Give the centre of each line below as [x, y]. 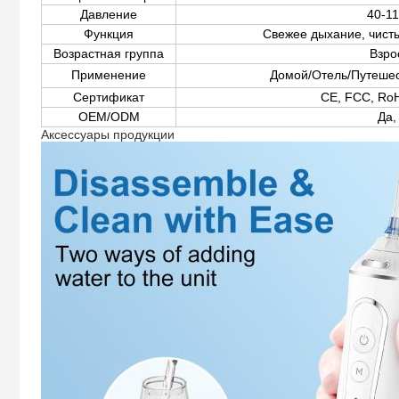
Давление [109, 14]
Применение [109, 74]
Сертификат [109, 97]
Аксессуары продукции [108, 134]
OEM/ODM [109, 116]
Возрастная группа [109, 53]
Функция [109, 33]
